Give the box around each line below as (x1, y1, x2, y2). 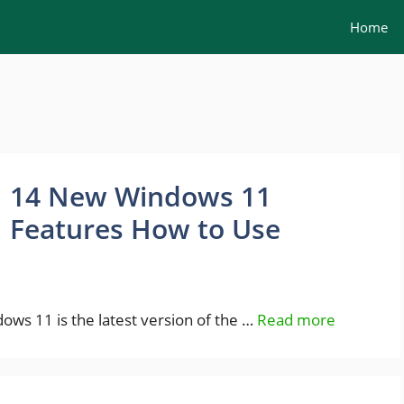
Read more (257, 309, 335, 330)
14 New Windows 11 (10, 178, 271, 215)
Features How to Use (10, 210, 280, 247)
